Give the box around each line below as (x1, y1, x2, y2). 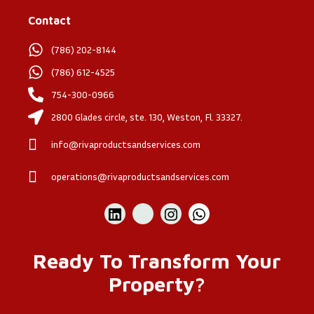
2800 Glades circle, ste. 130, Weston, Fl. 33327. (50, 111, 243, 123)
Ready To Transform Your (33, 249, 281, 273)
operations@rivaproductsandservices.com (50, 170, 229, 182)
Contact (28, 14, 71, 27)
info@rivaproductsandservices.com (50, 138, 200, 150)
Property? (109, 272, 205, 296)
